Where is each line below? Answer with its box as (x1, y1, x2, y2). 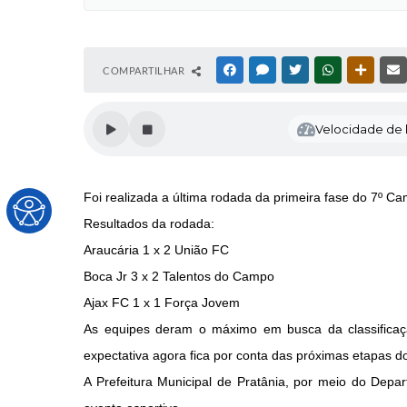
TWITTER (304, 65, 347, 75)
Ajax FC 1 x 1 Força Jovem (84, 295, 240, 310)
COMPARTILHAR (103, 65, 187, 76)
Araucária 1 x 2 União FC (84, 243, 229, 257)
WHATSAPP (337, 65, 390, 75)
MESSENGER (272, 65, 329, 75)
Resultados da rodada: (84, 216, 214, 231)
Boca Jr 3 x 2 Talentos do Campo (84, 269, 274, 283)
